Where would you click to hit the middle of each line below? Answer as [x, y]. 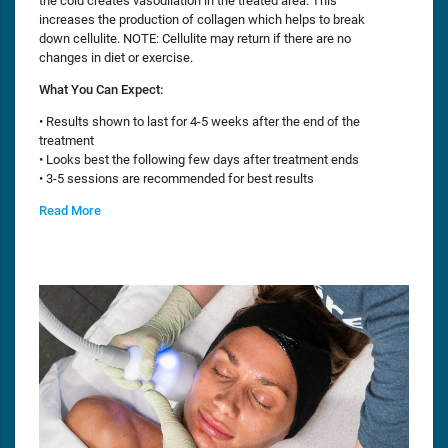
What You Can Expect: [101, 89]
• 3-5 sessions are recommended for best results [176, 178]
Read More [70, 211]
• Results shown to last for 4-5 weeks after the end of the [199, 121]
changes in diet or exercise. [116, 57]
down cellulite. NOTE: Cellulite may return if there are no [195, 38]
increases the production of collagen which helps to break [202, 19]
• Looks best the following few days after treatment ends [199, 159]
